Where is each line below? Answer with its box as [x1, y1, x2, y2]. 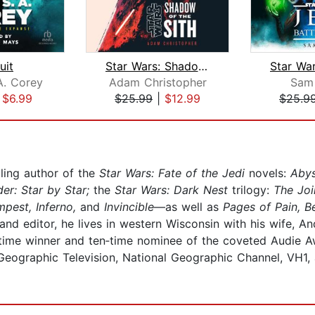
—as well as [154, 200, 223, 214]
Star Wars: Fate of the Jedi [95, 166, 249, 181]
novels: [249, 166, 290, 181]
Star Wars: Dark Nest [110, 183, 228, 198]
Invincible [100, 200, 154, 214]
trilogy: [228, 183, 274, 198]
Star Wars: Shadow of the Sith [198, 59, 207, 74]
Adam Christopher [108, 75, 207, 90]
